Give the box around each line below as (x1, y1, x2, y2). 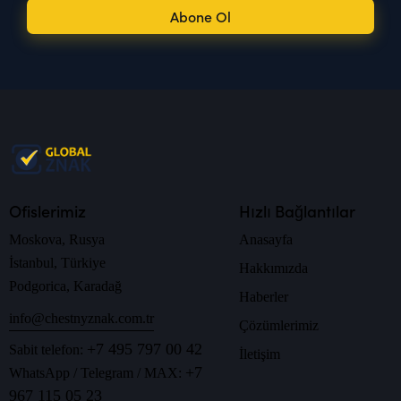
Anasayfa (238, 232, 293, 248)
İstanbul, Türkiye (9, 255, 106, 271)
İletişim (238, 346, 280, 363)
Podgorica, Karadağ (9, 278, 122, 294)
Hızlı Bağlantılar (238, 200, 355, 223)
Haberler (238, 289, 288, 305)
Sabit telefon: (9, 342, 87, 358)
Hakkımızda (238, 260, 308, 277)
